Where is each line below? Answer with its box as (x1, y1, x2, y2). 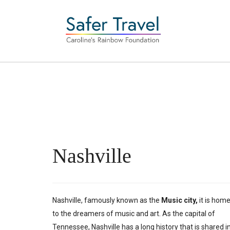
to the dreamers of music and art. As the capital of (52, 209, 215, 218)
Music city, (161, 196, 199, 204)
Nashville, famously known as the (52, 196, 161, 204)
